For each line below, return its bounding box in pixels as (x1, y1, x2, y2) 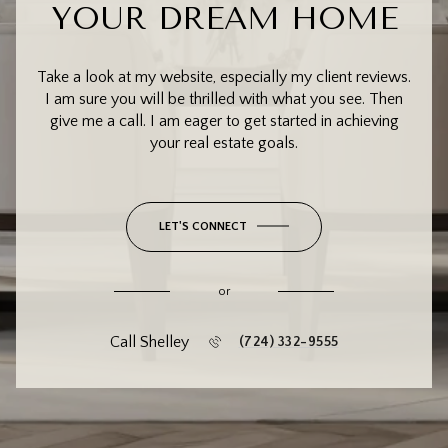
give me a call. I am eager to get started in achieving (49, 111, 399, 130)
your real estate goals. (150, 133, 298, 152)
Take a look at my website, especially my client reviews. (37, 67, 411, 86)
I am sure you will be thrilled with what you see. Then (45, 89, 403, 108)
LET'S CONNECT (159, 219, 247, 233)
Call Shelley (109, 332, 189, 351)
